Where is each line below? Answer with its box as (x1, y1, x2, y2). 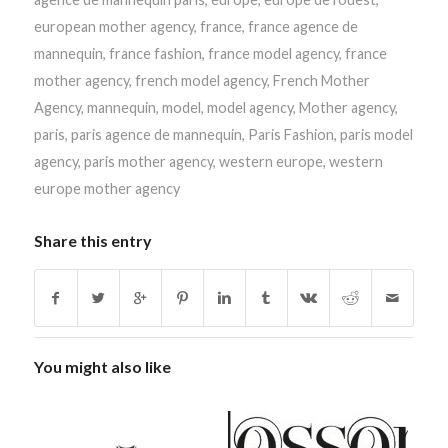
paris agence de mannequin (70, 125, 242, 143)
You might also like (33, 356, 171, 376)
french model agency (134, 71, 267, 89)
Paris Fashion (247, 125, 334, 143)
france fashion (108, 44, 202, 62)
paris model (339, 125, 413, 143)
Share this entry (33, 230, 152, 250)
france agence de (247, 17, 358, 35)
